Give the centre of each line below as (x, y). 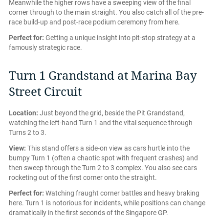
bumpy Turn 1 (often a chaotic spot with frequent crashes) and (103, 158)
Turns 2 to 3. (28, 132)
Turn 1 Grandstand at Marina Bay (103, 76)
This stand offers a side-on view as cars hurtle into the (108, 148)
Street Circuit (45, 92)
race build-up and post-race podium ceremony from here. (94, 22)
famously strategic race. (45, 47)
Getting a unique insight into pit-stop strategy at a (120, 37)
